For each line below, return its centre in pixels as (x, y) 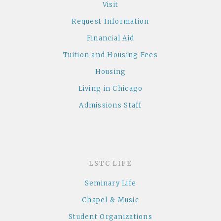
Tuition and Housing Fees (110, 55)
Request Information (110, 22)
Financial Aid (110, 38)
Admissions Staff (110, 106)
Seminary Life (110, 184)
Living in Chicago (110, 89)
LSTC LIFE (110, 163)
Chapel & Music (110, 200)
